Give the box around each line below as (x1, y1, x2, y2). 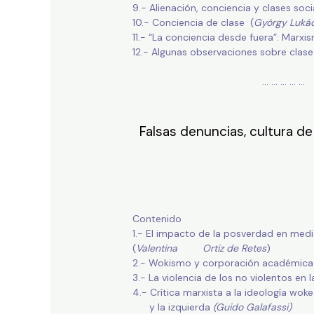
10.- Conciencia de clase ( (132, 16, 254, 29)
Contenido (132, 212, 182, 226)
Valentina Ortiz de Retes (135, 242, 266, 255)
